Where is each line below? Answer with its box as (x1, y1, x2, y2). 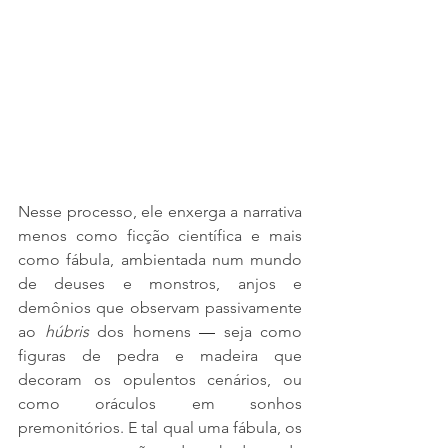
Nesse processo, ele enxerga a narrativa (18, 202, 302, 222)
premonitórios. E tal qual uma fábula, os (18, 418, 302, 438)
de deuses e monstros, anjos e (18, 274, 302, 294)
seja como (215, 322, 302, 342)
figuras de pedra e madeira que (18, 346, 302, 366)
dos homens (97, 322, 199, 342)
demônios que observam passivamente (18, 298, 302, 318)
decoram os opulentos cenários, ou (18, 370, 302, 390)
